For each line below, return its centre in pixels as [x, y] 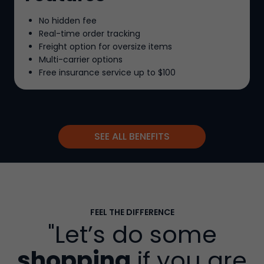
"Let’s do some [132, 235]
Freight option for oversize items [105, 47]
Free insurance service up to [98, 73]
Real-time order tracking [90, 34]
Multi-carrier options [81, 60]
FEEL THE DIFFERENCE [132, 212]
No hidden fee [68, 21]
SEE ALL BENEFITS [132, 137]
